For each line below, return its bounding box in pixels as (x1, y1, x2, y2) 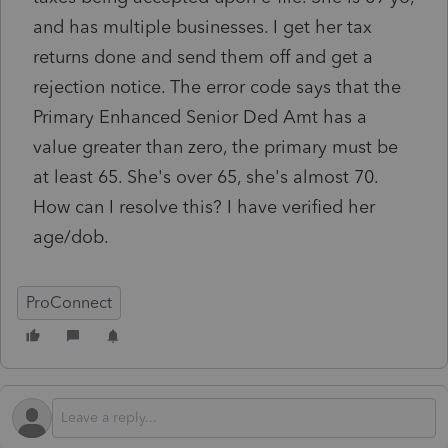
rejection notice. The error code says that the (33, 75, 401, 98)
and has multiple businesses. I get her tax (33, 15, 372, 38)
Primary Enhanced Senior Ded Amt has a (33, 105, 367, 128)
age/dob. (33, 225, 109, 248)
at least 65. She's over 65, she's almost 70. (33, 165, 378, 188)
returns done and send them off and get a (33, 45, 373, 68)
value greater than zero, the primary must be (33, 135, 398, 158)
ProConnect (26, 292, 112, 312)
